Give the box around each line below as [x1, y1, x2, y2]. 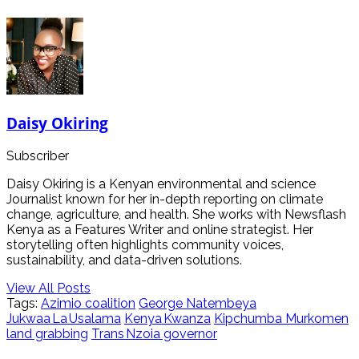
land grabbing [6, 325, 88, 341]
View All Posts [6, 280, 91, 296]
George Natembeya [139, 295, 256, 311]
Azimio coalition [41, 295, 135, 311]
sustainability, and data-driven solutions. [6, 252, 242, 268]
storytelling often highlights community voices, [6, 236, 284, 252]
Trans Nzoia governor [91, 325, 217, 341]
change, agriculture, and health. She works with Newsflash [6, 206, 346, 222]
